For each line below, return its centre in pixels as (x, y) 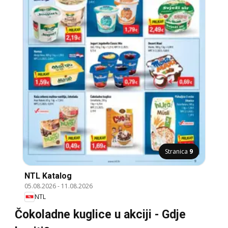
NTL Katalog (48, 176)
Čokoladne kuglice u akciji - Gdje (100, 214)
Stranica (177, 151)
